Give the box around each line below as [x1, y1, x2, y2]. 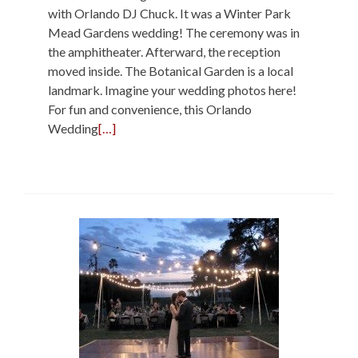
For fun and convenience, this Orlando [48, 101, 252, 117]
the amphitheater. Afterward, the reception [48, 44, 280, 59]
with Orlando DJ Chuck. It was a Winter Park [48, 6, 291, 21]
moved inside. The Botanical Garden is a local [48, 63, 293, 78]
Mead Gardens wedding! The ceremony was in [48, 25, 300, 40]
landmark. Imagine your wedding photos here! [48, 82, 296, 97]
